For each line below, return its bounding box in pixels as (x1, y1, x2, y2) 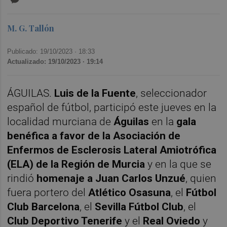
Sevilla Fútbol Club (95, 201, 184, 213)
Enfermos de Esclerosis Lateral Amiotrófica (7, 144, 217, 157)
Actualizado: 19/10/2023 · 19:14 (7, 58, 103, 66)
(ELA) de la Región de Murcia (7, 158, 145, 171)
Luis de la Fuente (54, 87, 136, 100)
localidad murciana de (7, 116, 114, 128)
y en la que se (147, 158, 212, 171)
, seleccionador (136, 87, 207, 100)
